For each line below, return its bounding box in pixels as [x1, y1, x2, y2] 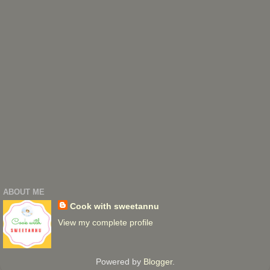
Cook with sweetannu [69, 201, 159, 212]
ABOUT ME [3, 187, 45, 196]
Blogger [143, 257, 172, 267]
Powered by [95, 257, 143, 267]
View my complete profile [57, 218, 153, 228]
